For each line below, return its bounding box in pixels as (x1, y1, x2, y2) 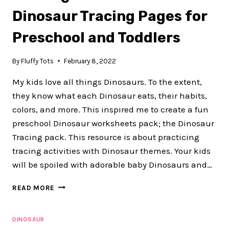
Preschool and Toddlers (12, 29, 180, 47)
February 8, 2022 (64, 57, 117, 65)
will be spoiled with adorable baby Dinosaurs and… (12, 159, 212, 170)
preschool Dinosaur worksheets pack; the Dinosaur (12, 118, 214, 128)
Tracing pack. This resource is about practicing (12, 131, 199, 142)
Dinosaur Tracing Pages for (12, 8, 207, 25)
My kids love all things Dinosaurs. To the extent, (12, 76, 202, 87)
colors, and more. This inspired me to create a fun (12, 104, 209, 114)
